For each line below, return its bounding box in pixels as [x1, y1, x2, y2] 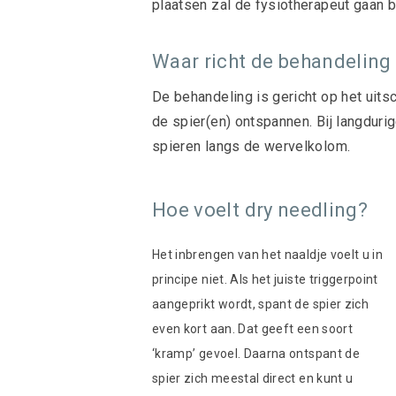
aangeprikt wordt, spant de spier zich [152, 297, 369, 311]
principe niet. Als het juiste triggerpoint [152, 272, 378, 286]
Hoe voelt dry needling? [152, 199, 369, 221]
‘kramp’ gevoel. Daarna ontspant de [152, 346, 360, 361]
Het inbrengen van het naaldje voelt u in [152, 247, 384, 262]
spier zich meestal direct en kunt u [152, 371, 354, 385]
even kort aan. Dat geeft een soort [152, 322, 353, 336]
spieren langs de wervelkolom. [152, 138, 351, 155]
